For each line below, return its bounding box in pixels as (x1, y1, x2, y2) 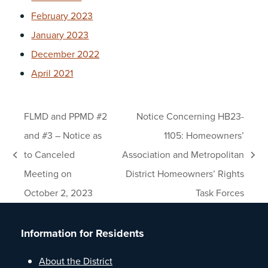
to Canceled (23, 147, 75, 162)
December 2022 (31, 47, 100, 61)
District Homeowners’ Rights (126, 166, 245, 181)
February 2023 (31, 8, 93, 23)
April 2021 (31, 66, 74, 80)
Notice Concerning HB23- (136, 109, 245, 123)
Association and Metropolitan (122, 147, 245, 162)
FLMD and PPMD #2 (23, 109, 107, 123)
